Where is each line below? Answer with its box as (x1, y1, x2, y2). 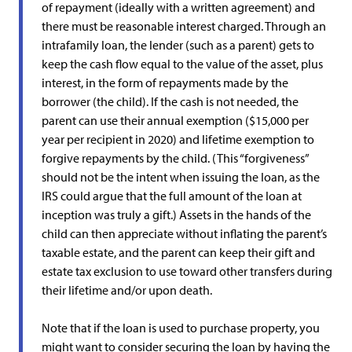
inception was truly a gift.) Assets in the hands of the (42, 207, 311, 222)
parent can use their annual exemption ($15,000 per (42, 112, 309, 128)
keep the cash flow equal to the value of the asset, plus (42, 56, 323, 71)
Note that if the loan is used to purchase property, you (42, 320, 320, 335)
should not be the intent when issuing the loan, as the (42, 169, 320, 185)
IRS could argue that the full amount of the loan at (42, 188, 302, 203)
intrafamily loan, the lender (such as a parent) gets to (42, 37, 314, 53)
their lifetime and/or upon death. (42, 282, 212, 298)
